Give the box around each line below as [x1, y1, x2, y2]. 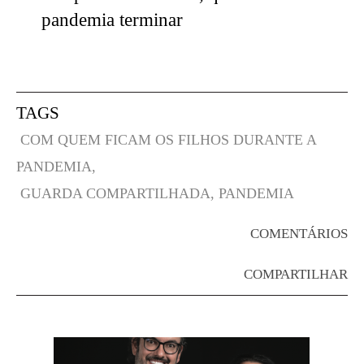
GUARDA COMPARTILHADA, [20, 185, 214, 202]
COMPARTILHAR [244, 266, 348, 283]
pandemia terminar [41, 10, 183, 31]
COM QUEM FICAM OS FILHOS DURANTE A [20, 132, 316, 149]
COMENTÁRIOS [250, 226, 348, 242]
